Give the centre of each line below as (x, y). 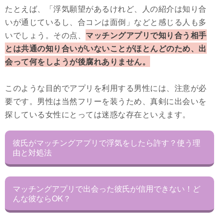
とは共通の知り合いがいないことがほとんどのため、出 (106, 48)
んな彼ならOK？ (42, 198)
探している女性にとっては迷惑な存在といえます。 (98, 114)
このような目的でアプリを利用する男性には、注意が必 (106, 88)
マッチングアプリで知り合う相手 (146, 35)
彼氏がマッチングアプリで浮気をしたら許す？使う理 (107, 142)
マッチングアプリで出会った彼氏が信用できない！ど (107, 188)
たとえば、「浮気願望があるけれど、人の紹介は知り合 (106, 9)
